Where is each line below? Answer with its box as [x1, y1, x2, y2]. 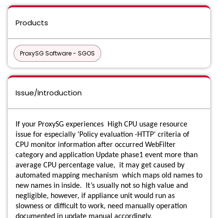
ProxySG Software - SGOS [20, 49, 95, 57]
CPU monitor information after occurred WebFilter [16, 141, 176, 149]
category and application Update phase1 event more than [16, 151, 198, 159]
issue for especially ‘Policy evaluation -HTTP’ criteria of [16, 131, 189, 139]
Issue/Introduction [16, 88, 82, 98]
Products [16, 18, 48, 28]
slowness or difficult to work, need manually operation [16, 202, 187, 210]
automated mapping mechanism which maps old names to [16, 172, 202, 180]
